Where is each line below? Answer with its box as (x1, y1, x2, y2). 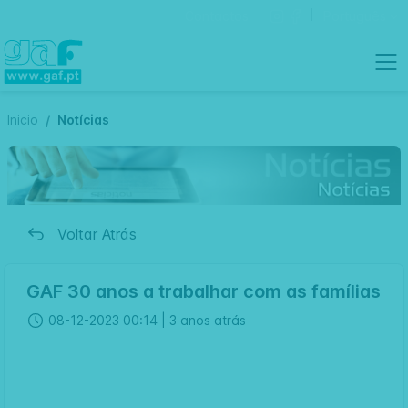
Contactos (184, 8, 249, 24)
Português (322, 8, 386, 24)
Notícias (57, 112, 109, 127)
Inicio (7, 112, 38, 127)
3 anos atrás (169, 311, 246, 328)
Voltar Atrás (57, 224, 137, 243)
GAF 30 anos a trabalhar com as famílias (26, 280, 381, 302)
